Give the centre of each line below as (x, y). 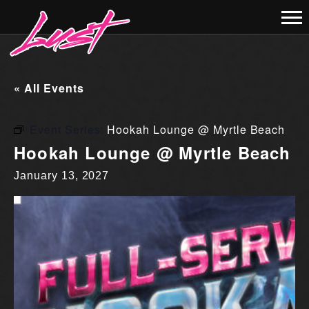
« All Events (49, 88)
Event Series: (68, 129)
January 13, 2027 (62, 176)
